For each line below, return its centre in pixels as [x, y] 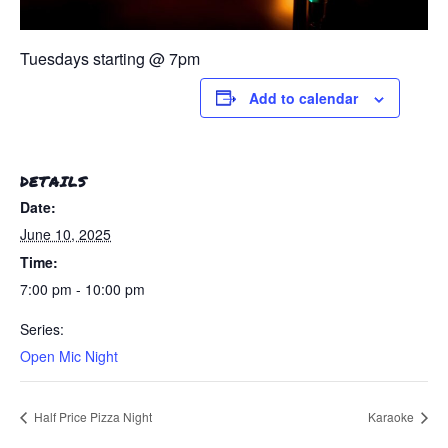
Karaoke [392, 416]
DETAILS [53, 180]
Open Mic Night [69, 355]
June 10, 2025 [65, 233]
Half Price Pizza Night [91, 416]
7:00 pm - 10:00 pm [82, 288]
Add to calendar [303, 97]
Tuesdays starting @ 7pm [110, 58]
